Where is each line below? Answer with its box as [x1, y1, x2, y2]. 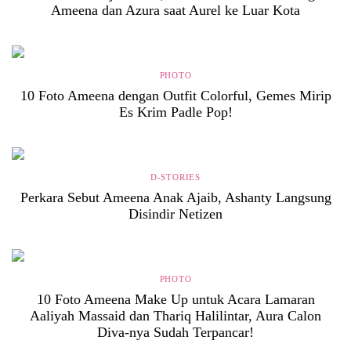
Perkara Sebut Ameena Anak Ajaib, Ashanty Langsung [20, 190, 331, 205]
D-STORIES [150, 172, 201, 182]
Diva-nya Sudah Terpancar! [97, 324, 254, 340]
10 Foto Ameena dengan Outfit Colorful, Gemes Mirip [20, 88, 331, 103]
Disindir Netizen [128, 206, 223, 222]
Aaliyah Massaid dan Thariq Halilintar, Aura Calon [30, 308, 321, 324]
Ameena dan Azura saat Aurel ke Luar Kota [51, 2, 300, 18]
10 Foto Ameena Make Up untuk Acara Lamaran [36, 291, 315, 307]
